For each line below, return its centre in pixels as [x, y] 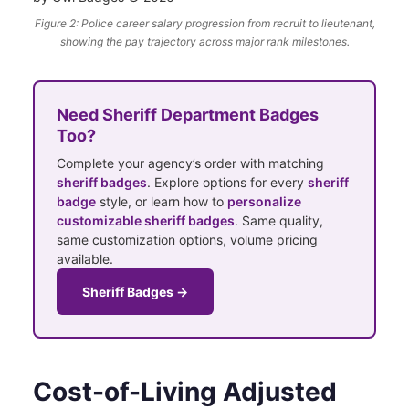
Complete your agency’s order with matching [190, 163]
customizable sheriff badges [146, 220]
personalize [264, 201]
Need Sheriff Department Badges [188, 114]
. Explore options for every [227, 182]
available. [85, 258]
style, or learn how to [162, 201]
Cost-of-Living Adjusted [185, 391]
